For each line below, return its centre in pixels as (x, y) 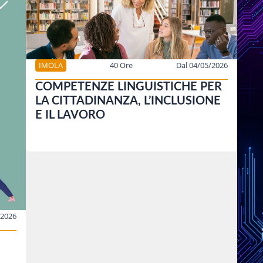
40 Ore (121, 65)
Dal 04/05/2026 (202, 65)
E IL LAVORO (70, 115)
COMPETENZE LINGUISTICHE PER (129, 87)
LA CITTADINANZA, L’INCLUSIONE (128, 101)
